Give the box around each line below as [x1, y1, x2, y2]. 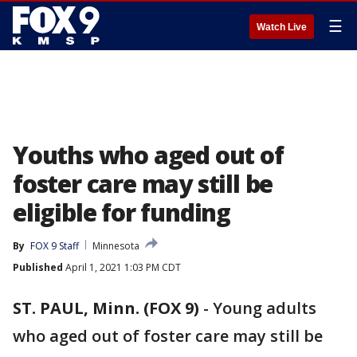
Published [13, 261, 63, 274]
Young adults [213, 297, 316, 319]
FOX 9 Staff [30, 239, 79, 253]
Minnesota [92, 239, 139, 253]
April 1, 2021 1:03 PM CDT [63, 261, 181, 274]
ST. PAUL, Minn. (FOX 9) [13, 297, 199, 319]
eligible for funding [13, 196, 231, 229]
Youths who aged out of [13, 139, 284, 171]
